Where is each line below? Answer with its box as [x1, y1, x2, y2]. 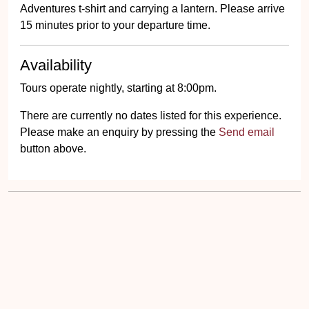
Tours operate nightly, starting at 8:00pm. [20, 82, 217, 94]
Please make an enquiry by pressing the [20, 126, 219, 138]
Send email [219, 126, 275, 138]
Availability [20, 57, 92, 74]
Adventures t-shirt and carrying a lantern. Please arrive [20, 3, 285, 14]
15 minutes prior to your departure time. [20, 19, 210, 31]
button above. [20, 143, 86, 154]
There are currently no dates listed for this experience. [20, 110, 281, 121]
